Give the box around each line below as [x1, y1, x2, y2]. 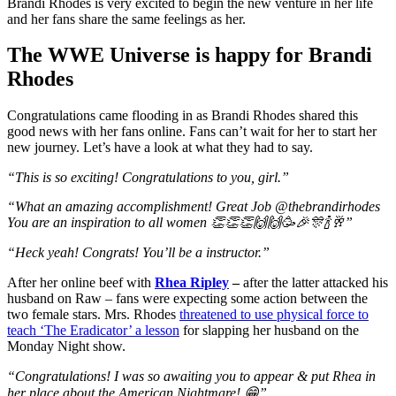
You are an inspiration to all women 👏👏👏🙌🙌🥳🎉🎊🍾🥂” [7, 215, 353, 231]
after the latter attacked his [243, 275, 388, 291]
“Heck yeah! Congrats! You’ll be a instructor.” [7, 245, 270, 261]
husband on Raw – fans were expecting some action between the [7, 291, 368, 307]
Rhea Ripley [155, 275, 229, 291]
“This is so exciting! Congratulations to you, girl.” [7, 170, 289, 186]
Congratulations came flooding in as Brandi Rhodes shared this [7, 108, 358, 124]
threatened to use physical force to [179, 307, 369, 323]
